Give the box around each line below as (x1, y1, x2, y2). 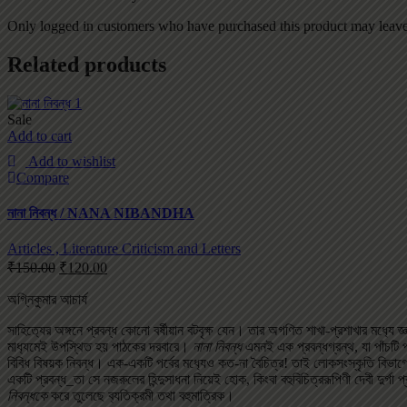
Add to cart (7, 127, 72, 144)
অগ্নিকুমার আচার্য (7, 292, 87, 308)
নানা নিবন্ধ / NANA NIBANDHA (7, 204, 194, 221)
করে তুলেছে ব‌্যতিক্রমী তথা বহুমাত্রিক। (47, 388, 234, 404)
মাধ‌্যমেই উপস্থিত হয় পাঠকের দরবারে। (7, 339, 193, 355)
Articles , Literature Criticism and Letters (7, 241, 241, 257)
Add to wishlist (28, 153, 115, 169)
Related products (7, 52, 166, 76)
